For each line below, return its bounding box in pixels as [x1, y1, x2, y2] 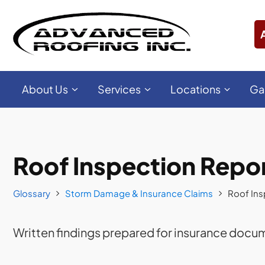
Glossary [13, 188, 50, 199]
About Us [22, 82, 68, 96]
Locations [170, 82, 221, 96]
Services [97, 82, 141, 96]
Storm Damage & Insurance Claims [65, 188, 213, 199]
